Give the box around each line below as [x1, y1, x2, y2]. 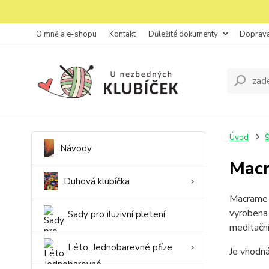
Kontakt [109, 29, 136, 40]
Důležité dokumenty [148, 29, 218, 40]
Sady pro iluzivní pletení [68, 208, 165, 220]
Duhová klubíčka [63, 175, 130, 187]
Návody [59, 142, 92, 154]
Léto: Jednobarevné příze [68, 241, 172, 253]
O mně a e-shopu [36, 29, 97, 40]
